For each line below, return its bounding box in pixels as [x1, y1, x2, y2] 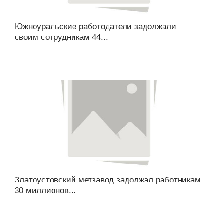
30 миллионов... [15, 186, 76, 195]
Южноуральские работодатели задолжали [15, 22, 176, 31]
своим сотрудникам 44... [15, 33, 108, 42]
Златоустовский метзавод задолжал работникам [15, 175, 200, 184]
